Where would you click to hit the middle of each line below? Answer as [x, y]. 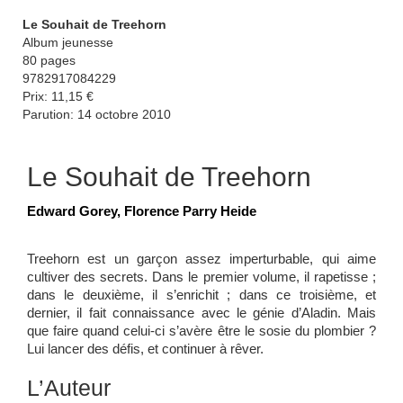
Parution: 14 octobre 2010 [97, 114]
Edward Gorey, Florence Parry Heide [142, 210]
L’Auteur [69, 387]
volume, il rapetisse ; [314, 276]
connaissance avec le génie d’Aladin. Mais [244, 312]
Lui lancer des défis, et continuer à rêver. [145, 348]
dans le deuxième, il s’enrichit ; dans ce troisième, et [201, 294]
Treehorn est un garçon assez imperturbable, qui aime [201, 258]
